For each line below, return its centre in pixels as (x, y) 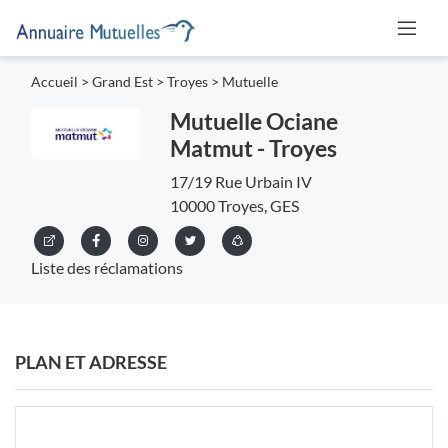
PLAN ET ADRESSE (91, 362)
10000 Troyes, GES (234, 206)
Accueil (54, 82)
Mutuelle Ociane (253, 121)
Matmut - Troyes (253, 148)
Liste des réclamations (107, 268)
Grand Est (122, 82)
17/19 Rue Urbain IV (240, 182)
